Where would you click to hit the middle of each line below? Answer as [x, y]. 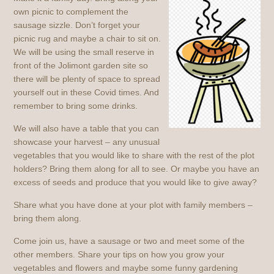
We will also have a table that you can [87, 128]
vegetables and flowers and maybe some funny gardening [126, 268]
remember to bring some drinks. [76, 106]
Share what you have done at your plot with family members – [133, 205]
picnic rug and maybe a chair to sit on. [87, 38]
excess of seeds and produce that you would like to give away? [135, 182]
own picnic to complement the [71, 11]
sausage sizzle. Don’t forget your [77, 25]
